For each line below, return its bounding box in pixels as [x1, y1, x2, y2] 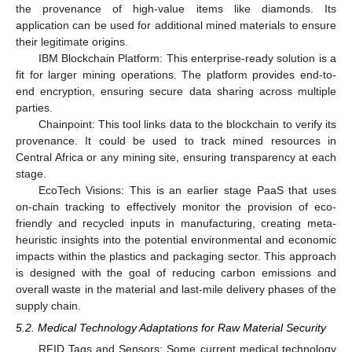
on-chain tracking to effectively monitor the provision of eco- [16, 200, 336, 214]
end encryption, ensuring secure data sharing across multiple [16, 85, 336, 98]
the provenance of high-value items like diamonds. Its [16, 2, 336, 16]
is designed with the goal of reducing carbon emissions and [16, 266, 336, 280]
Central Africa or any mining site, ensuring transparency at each [16, 151, 336, 164]
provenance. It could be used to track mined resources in [16, 134, 336, 148]
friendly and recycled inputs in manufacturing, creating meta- [16, 217, 336, 230]
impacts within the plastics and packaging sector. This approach [16, 250, 336, 263]
